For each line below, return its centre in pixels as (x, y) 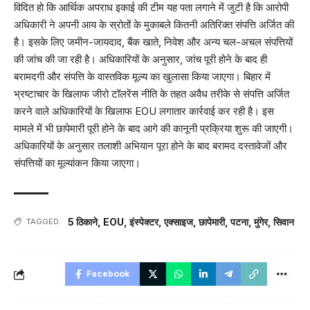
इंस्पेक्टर (144, 222)
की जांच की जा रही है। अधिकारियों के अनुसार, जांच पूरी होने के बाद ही (140, 60)
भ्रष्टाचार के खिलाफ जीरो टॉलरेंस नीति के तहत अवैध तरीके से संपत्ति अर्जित (152, 94)
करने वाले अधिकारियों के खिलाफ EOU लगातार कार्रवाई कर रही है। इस (144, 111)
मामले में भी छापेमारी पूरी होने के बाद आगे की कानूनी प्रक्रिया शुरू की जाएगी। (154, 129)
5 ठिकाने (83, 222)
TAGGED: (44, 222)
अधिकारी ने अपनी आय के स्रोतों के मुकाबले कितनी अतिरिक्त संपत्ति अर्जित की (154, 25)
